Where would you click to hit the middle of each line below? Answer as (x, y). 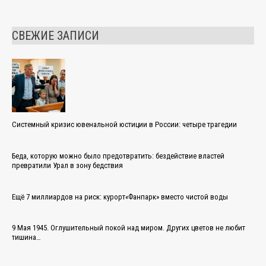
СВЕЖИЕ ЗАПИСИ (56, 36)
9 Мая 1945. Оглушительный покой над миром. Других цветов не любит (129, 228)
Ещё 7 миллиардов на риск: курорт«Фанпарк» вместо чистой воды (120, 197)
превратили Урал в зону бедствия (67, 165)
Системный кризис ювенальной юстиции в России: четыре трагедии (124, 124)
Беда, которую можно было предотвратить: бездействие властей (118, 156)
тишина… (26, 237)
